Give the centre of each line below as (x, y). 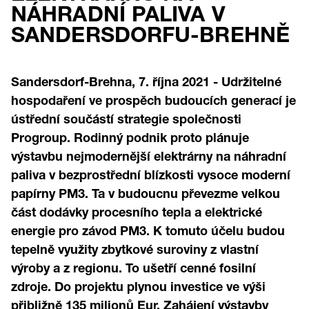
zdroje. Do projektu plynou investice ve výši (138, 286)
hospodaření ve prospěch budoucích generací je (153, 100)
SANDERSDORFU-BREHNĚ (150, 34)
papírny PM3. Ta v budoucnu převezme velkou (146, 193)
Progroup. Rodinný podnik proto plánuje (130, 137)
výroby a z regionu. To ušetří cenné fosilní (133, 268)
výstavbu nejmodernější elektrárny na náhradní (149, 156)
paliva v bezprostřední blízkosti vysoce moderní (151, 175)
